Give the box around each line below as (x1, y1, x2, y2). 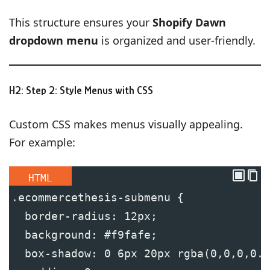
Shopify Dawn (152, 14, 226, 30)
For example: (9, 134, 75, 149)
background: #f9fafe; (11, 228, 157, 241)
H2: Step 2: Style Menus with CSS (9, 84, 153, 96)
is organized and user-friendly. (98, 33, 256, 48)
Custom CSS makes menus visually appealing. (9, 116, 243, 131)
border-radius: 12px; (11, 209, 157, 222)
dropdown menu (9, 33, 98, 48)
